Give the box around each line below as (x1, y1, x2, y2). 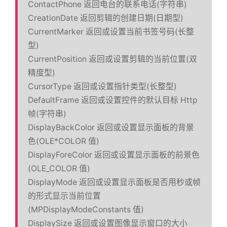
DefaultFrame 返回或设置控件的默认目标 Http (28, 95, 198, 105)
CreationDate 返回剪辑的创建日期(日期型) (28, 13, 183, 23)
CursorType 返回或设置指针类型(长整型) (28, 81, 177, 91)
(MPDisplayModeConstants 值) (28, 204, 144, 214)
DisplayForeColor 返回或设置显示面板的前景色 (28, 149, 200, 160)
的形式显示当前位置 (28, 191, 101, 201)
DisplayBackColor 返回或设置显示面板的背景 (28, 122, 194, 132)
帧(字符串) (28, 108, 66, 119)
